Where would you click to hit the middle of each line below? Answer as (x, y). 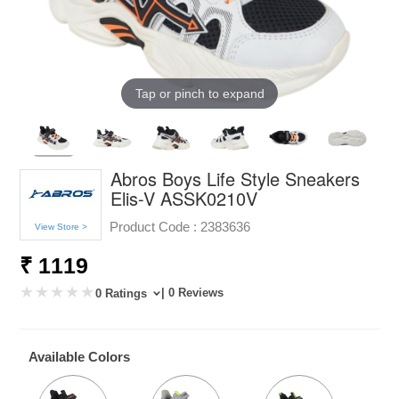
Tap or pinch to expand (199, 93)
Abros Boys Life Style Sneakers (236, 178)
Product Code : (154, 226)
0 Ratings (123, 293)
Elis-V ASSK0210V (184, 198)
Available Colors (80, 356)
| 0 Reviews (193, 292)
